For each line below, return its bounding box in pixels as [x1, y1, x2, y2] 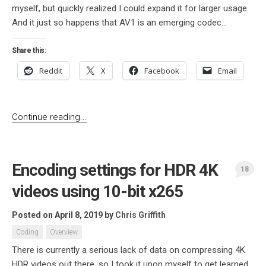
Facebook [144, 65, 179, 76]
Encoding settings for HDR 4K [12, 160, 218, 180]
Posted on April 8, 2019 [12, 210, 103, 220]
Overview [50, 228, 78, 236]
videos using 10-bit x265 [12, 182, 183, 201]
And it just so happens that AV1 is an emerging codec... [12, 17, 227, 28]
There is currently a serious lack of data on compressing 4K [12, 245, 245, 255]
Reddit [39, 65, 62, 76]
